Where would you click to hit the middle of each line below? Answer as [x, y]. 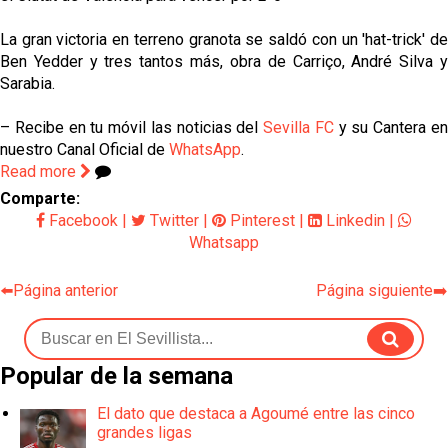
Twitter [172, 220]
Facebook [81, 220]
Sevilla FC [298, 127]
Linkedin [353, 220]
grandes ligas [144, 432]
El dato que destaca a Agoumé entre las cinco [256, 413]
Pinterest [260, 220]
